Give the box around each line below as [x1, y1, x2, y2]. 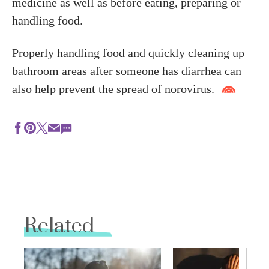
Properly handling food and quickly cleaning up [12, 46, 244, 59]
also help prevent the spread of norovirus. [12, 82, 214, 95]
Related [24, 213, 94, 240]
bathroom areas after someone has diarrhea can [12, 64, 241, 77]
